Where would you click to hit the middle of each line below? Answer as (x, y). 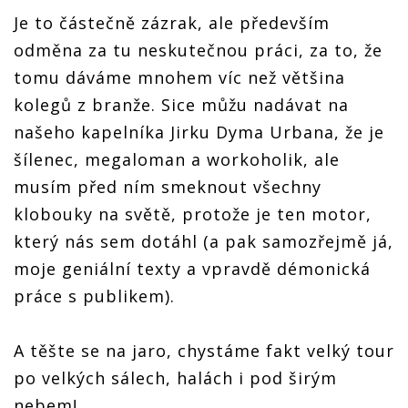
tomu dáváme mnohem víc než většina (179, 78)
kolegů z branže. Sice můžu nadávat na (181, 105)
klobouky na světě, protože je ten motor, (193, 214)
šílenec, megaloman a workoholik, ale (177, 160)
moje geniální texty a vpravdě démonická (192, 269)
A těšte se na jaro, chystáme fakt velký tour (204, 351)
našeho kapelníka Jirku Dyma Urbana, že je (199, 133)
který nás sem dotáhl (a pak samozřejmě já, (204, 242)
